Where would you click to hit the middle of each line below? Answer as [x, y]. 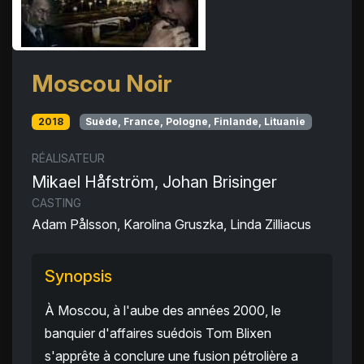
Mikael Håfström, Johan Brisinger [154, 182]
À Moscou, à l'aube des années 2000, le [163, 311]
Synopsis [78, 277]
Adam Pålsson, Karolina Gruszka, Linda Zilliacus [171, 225]
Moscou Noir [102, 83]
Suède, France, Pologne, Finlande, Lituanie [196, 121]
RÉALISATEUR [68, 158]
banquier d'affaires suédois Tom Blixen [158, 334]
